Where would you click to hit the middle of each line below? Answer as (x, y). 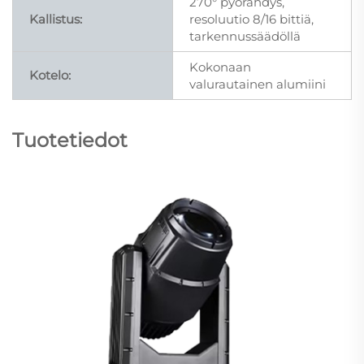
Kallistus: (56, 19)
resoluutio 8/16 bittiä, (251, 19)
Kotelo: (50, 75)
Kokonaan (220, 67)
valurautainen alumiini (258, 84)
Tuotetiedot (70, 140)
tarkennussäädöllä (245, 36)
